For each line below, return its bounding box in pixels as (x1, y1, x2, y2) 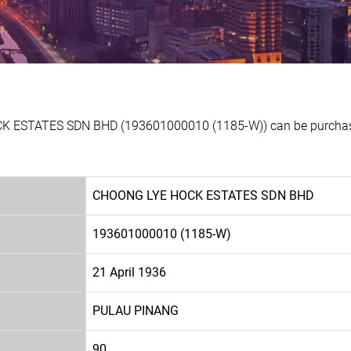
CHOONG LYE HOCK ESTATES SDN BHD (92, 187, 314, 203)
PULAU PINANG (92, 302, 179, 318)
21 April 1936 (92, 264, 166, 280)
